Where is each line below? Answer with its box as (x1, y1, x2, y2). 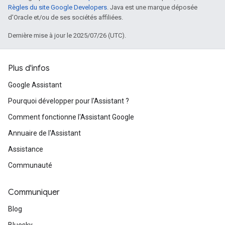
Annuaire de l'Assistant (8, 129, 81, 137)
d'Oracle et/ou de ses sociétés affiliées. (8, 14, 123, 21)
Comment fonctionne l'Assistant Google (8, 113, 134, 121)
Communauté (8, 161, 52, 169)
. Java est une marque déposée (107, 4, 197, 11)
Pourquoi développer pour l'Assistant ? (8, 97, 129, 105)
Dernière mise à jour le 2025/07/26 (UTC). (8, 32, 126, 39)
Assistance (8, 145, 43, 153)
